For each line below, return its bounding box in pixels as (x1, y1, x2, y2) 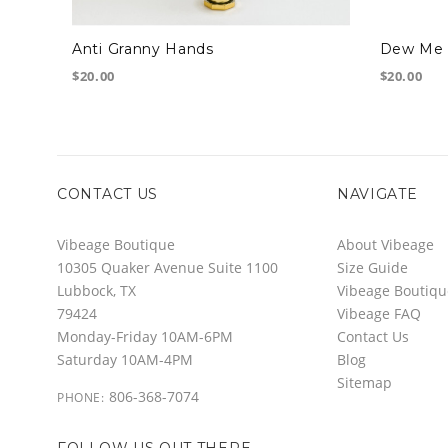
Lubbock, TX (57, 280, 136, 300)
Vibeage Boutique (57, 234, 175, 254)
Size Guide (336, 257, 408, 277)
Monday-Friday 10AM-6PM (57, 326, 233, 346)
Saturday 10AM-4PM (57, 349, 193, 369)
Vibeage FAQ (336, 303, 421, 323)
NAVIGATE (336, 184, 418, 203)
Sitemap (336, 372, 392, 392)
